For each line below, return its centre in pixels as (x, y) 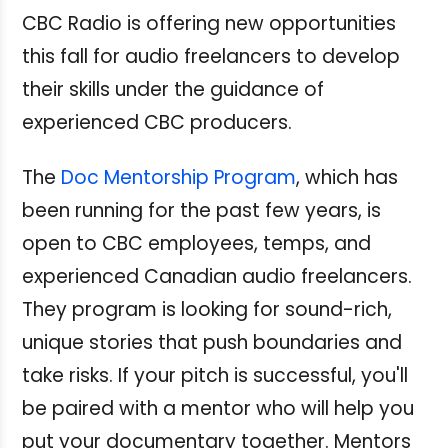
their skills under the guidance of (173, 89)
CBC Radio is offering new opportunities (209, 23)
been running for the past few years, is (201, 210)
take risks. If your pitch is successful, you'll (215, 375)
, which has (347, 177)
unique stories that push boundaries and (212, 342)
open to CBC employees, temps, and (196, 243)
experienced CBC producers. (157, 122)
